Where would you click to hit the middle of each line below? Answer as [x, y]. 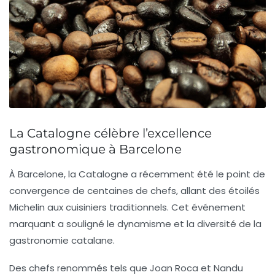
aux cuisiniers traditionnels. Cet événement [145, 207]
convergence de [48, 190]
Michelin [27, 207]
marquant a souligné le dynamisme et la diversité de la [135, 223]
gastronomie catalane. [62, 240]
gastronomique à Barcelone [95, 149]
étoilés [244, 190]
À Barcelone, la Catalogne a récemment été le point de [137, 174]
